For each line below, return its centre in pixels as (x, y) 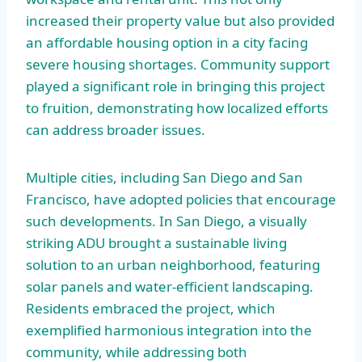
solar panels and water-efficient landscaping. (170, 286)
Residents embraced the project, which (151, 308)
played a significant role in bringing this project (175, 86)
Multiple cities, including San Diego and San (164, 177)
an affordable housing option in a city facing (167, 42)
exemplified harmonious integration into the (169, 330)
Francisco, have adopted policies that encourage (181, 199)
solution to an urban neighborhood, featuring (173, 264)
